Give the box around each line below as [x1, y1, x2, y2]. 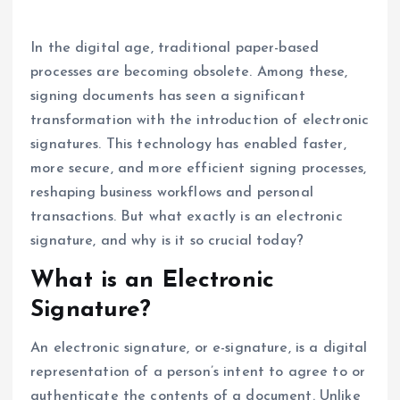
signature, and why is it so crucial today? [30, 234, 304, 249]
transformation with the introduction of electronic [30, 113, 370, 129]
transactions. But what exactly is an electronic [30, 210, 343, 225]
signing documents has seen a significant [30, 89, 305, 104]
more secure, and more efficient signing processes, [30, 162, 367, 177]
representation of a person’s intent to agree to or [30, 364, 366, 379]
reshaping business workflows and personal [30, 186, 313, 201]
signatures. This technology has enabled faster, [30, 137, 346, 153]
